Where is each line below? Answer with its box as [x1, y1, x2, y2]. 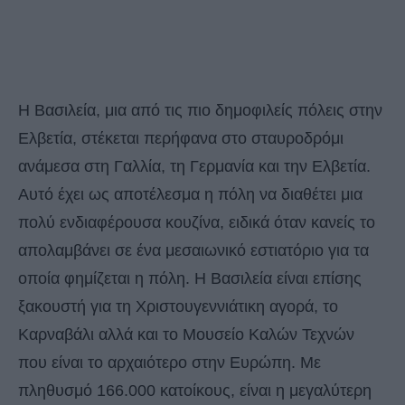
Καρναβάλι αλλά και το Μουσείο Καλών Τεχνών [18, 325, 354, 344]
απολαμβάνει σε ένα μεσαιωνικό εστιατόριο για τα [18, 240, 369, 259]
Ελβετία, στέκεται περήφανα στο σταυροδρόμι [18, 128, 344, 147]
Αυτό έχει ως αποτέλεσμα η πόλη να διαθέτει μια [18, 184, 363, 203]
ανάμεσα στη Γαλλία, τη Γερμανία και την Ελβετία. [18, 156, 371, 175]
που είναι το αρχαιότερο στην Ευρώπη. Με [18, 353, 321, 372]
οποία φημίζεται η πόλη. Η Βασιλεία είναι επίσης [18, 268, 362, 287]
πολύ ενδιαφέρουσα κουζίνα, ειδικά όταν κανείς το [18, 212, 375, 231]
